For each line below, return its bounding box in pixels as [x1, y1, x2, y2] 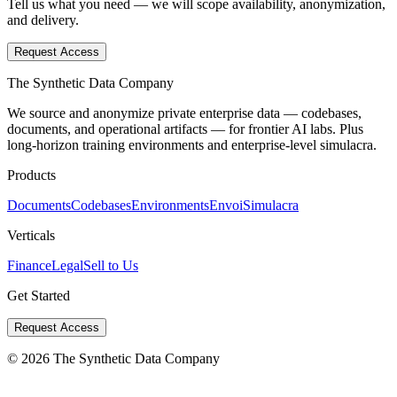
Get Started [7, 288, 70, 304]
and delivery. [7, 12, 79, 28]
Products [7, 167, 56, 183]
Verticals [7, 228, 55, 244]
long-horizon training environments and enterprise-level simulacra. [7, 137, 377, 153]
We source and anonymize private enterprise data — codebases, [7, 105, 362, 121]
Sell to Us [83, 258, 138, 274]
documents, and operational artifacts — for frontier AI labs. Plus [7, 121, 363, 137]
